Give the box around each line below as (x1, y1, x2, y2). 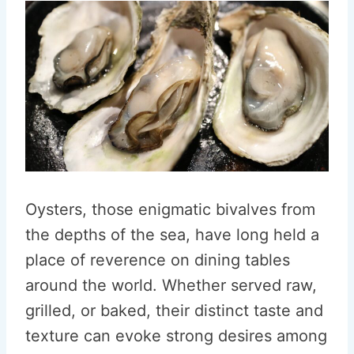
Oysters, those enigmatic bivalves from (25, 200, 315, 219)
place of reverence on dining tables (25, 250, 290, 269)
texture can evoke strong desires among (25, 326, 327, 345)
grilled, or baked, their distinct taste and (25, 301, 323, 320)
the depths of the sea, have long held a (25, 225, 319, 244)
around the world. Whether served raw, (25, 276, 317, 295)
